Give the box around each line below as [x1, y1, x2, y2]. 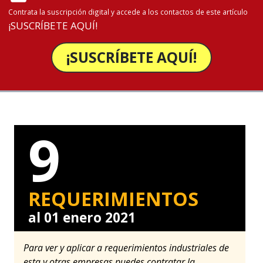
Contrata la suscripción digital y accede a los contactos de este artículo [8, 6, 248, 16]
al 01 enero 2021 [28, 208, 136, 227]
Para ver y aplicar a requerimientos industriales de [23, 241, 229, 254]
